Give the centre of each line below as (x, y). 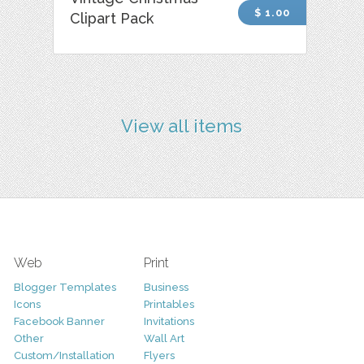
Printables (169, 304)
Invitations (169, 321)
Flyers (159, 355)
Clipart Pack (112, 18)
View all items (182, 126)
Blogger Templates (65, 287)
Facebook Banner (59, 321)
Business (166, 287)
